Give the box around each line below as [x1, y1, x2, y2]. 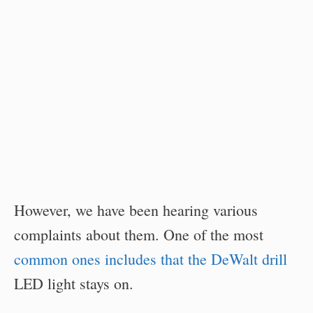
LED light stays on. [14, 273, 133, 294]
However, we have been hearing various [14, 200, 258, 221]
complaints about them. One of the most [14, 224, 263, 245]
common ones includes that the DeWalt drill [14, 249, 287, 270]
